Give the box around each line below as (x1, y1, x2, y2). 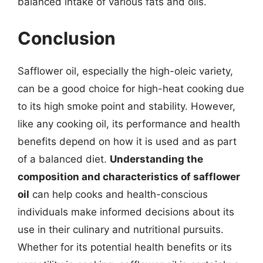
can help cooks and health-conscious (29, 188, 208, 200)
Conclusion (18, 27, 116, 49)
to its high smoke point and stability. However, (18, 100, 235, 112)
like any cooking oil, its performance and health (18, 117, 240, 130)
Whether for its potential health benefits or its (18, 241, 232, 253)
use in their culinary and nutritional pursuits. (18, 223, 224, 235)
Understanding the (110, 153, 203, 165)
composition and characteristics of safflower (18, 170, 240, 183)
